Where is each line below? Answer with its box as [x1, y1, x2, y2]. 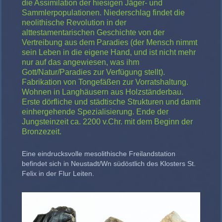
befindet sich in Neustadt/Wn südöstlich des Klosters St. [22, 159, 196, 167]
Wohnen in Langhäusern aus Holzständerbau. [22, 87, 183, 96]
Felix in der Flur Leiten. [22, 169, 96, 177]
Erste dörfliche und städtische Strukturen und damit [22, 97, 200, 106]
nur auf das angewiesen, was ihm [22, 57, 139, 66]
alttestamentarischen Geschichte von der [22, 28, 165, 37]
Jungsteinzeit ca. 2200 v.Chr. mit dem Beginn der [22, 117, 193, 126]
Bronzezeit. [22, 127, 61, 136]
